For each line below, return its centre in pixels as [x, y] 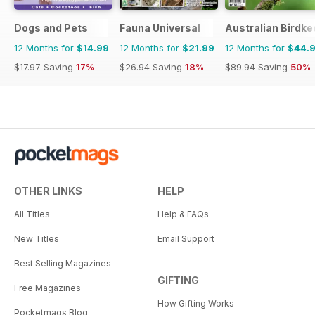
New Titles [37, 238]
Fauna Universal [160, 27]
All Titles [32, 214]
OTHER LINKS [48, 191]
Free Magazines [47, 288]
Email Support [186, 238]
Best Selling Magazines [63, 263]
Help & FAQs [183, 214]
